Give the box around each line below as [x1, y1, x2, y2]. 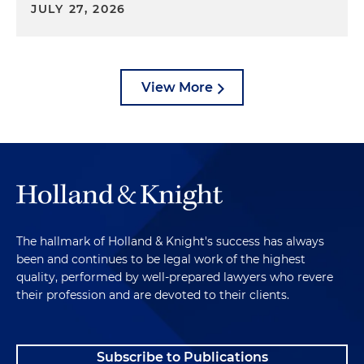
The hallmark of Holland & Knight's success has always [16, 234, 324, 249]
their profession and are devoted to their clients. [16, 288, 289, 303]
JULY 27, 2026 [31, 2, 127, 16]
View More [141, 80, 213, 95]
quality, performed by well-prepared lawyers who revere [16, 270, 333, 285]
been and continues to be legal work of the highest [16, 252, 305, 267]
